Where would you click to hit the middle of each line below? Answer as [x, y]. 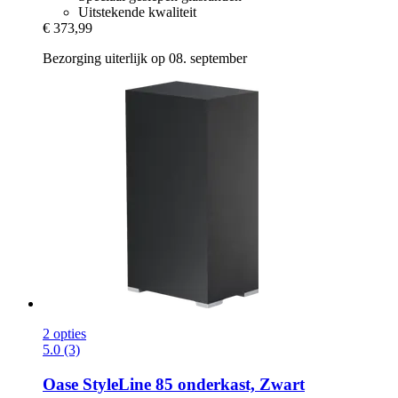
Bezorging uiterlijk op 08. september [145, 59]
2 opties [64, 334]
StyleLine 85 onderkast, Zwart [191, 384]
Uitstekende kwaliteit [137, 12]
